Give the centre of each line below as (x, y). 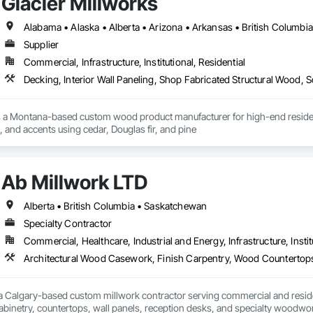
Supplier (41, 45)
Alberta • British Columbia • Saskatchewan (115, 206)
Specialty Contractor (67, 224)
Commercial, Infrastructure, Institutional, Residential (134, 62)
